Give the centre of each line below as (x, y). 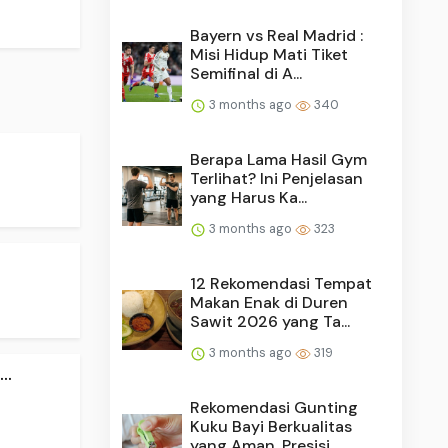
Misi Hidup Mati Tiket (269, 54)
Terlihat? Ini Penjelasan (277, 178)
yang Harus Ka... (249, 197)
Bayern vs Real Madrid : (277, 35)
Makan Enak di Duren (269, 302)
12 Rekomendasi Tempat (281, 283)
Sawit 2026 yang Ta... (270, 321)
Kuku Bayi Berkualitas (271, 426)
